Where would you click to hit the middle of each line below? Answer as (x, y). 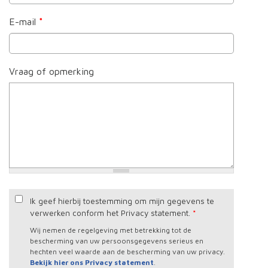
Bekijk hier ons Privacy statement (92, 262)
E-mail (24, 21)
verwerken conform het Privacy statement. (111, 213)
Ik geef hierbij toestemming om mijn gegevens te (122, 201)
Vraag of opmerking (51, 71)
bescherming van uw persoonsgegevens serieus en (117, 240)
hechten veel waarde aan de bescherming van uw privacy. (127, 251)
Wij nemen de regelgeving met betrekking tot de (111, 230)
